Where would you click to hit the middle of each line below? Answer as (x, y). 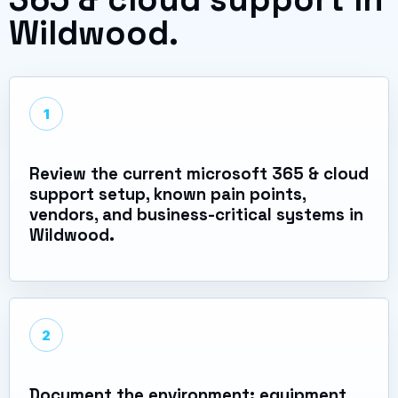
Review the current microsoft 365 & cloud (199, 173)
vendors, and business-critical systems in (196, 214)
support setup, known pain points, (167, 194)
